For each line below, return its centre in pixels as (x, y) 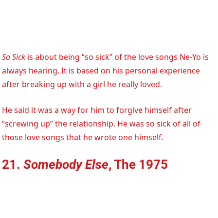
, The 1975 (138, 164)
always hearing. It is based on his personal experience (101, 70)
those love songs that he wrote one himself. (83, 137)
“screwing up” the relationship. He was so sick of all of (101, 123)
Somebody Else (66, 164)
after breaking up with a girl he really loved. (82, 84)
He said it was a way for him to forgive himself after (97, 110)
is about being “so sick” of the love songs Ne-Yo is (117, 57)
